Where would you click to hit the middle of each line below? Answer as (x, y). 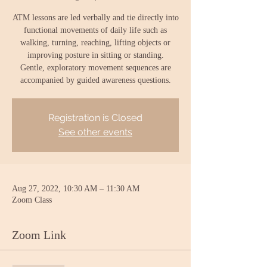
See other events (95, 132)
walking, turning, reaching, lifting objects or (95, 43)
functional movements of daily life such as (95, 30)
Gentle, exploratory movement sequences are (95, 68)
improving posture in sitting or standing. (95, 55)
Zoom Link (39, 235)
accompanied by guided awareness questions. (95, 80)
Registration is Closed (95, 118)
